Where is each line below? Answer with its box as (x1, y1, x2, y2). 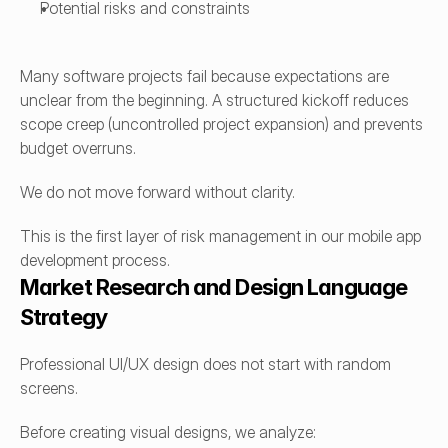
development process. (20, 250, 170, 270)
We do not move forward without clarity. (20, 182, 295, 202)
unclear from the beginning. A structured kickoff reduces (20, 90, 409, 110)
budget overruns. (20, 138, 136, 158)
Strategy (20, 304, 107, 330)
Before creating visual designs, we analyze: (20, 422, 316, 442)
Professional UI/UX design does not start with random (20, 354, 391, 374)
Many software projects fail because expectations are (20, 66, 389, 86)
